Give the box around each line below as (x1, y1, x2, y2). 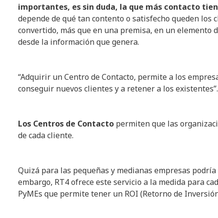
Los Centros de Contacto (18, 118, 114, 129)
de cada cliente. (18, 130, 73, 141)
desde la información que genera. (18, 36, 139, 48)
